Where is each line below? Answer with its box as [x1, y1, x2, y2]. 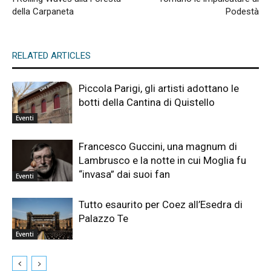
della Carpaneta [12, 5, 74, 17]
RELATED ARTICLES [12, 50, 91, 61]
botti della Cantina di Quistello [79, 96, 215, 108]
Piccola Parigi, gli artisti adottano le [79, 82, 239, 94]
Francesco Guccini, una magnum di [79, 140, 237, 152]
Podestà [226, 5, 259, 17]
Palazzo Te [79, 212, 128, 224]
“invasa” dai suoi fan [79, 168, 170, 180]
